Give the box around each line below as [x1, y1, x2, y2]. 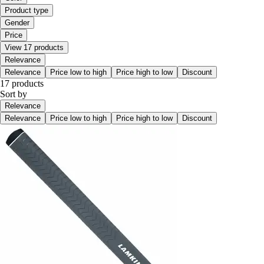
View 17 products [5, 43, 64, 52]
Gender [5, 18, 29, 28]
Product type [5, 6, 48, 15]
